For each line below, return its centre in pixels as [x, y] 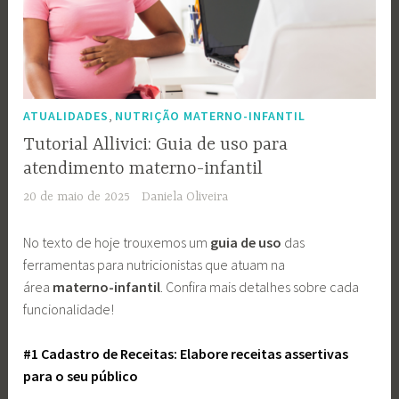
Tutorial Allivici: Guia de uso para [156, 144]
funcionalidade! [69, 309]
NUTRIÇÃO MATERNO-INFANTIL [211, 116]
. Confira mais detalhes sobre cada [260, 286]
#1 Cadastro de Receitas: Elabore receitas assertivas [186, 354]
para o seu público [81, 376]
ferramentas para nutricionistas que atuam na [155, 264]
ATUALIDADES [66, 116]
